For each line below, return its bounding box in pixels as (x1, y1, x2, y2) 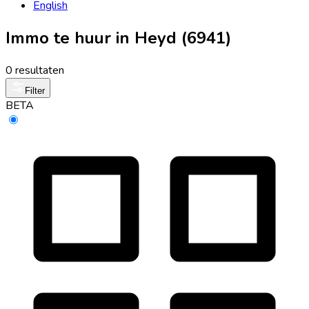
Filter (25, 85, 45, 96)
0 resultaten (6, 62, 64, 78)
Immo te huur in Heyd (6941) (6, 26, 231, 49)
